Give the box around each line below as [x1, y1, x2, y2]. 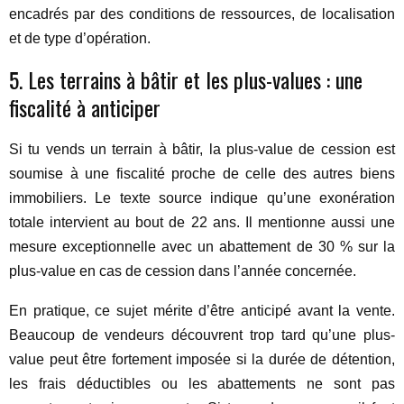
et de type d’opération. [9, 31, 151, 46]
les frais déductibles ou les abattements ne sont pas [9, 376, 395, 391]
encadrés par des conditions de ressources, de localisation [9, 6, 395, 22]
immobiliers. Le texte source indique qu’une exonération [9, 190, 395, 206]
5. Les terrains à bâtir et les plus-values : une [9, 63, 363, 96]
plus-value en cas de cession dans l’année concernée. [9, 263, 356, 279]
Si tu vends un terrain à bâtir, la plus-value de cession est [9, 142, 395, 157]
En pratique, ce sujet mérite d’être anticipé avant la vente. [9, 303, 395, 318]
